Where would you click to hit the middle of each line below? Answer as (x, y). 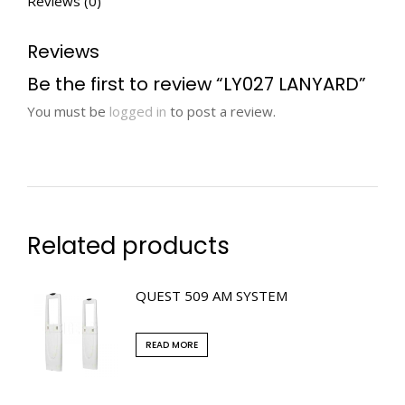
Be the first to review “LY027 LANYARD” (197, 85)
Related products (128, 246)
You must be (68, 112)
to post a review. (221, 112)
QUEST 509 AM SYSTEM (212, 296)
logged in (138, 112)
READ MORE (172, 345)
